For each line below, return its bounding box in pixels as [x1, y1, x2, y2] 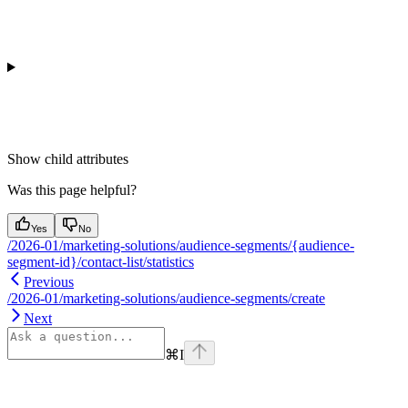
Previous [24, 274, 74, 291]
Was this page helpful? [7, 182, 137, 199]
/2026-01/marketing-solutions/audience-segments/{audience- [7, 238, 354, 254]
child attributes [45, 151, 128, 168]
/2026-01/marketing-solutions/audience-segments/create [7, 291, 325, 307]
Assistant [7, 385, 59, 402]
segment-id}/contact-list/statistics [7, 254, 194, 270]
